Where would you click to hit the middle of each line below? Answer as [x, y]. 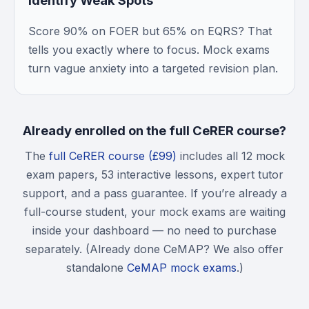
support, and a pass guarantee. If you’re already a [154, 193]
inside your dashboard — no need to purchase [154, 230]
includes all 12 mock [230, 156]
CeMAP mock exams [181, 268]
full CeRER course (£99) [112, 156]
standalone [96, 268]
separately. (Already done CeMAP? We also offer [154, 249]
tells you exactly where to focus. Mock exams [149, 50]
